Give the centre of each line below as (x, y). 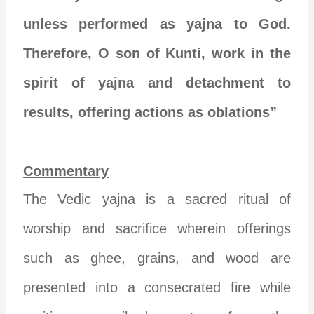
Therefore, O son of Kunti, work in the (157, 53)
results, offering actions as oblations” (150, 112)
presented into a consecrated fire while (157, 287)
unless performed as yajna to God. (157, 23)
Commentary (66, 171)
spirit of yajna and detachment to (157, 82)
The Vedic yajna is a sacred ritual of (157, 199)
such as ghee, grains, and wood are (157, 258)
